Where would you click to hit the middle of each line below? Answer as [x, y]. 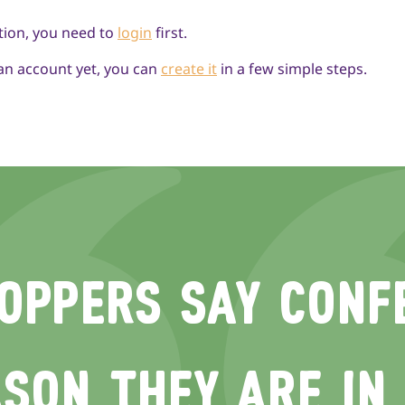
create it [189, 69]
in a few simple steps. [294, 69]
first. [171, 33]
